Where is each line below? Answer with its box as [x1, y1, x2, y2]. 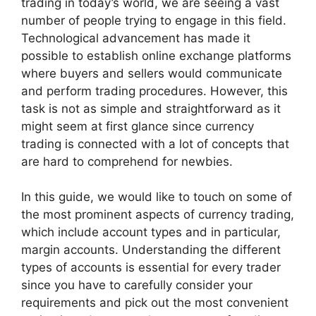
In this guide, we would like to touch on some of [21, 190, 292, 205]
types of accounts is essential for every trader [21, 260, 281, 275]
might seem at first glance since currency [21, 119, 254, 133]
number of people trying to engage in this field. [21, 13, 286, 28]
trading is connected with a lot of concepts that [21, 136, 289, 151]
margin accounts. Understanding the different [21, 243, 281, 257]
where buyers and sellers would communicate [21, 66, 282, 80]
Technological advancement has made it [21, 30, 250, 45]
